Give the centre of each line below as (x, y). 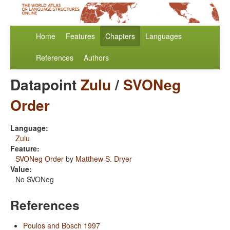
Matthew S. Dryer (104, 159)
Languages (164, 36)
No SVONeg (35, 179)
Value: (21, 169)
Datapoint (45, 85)
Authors (96, 58)
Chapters (120, 36)
